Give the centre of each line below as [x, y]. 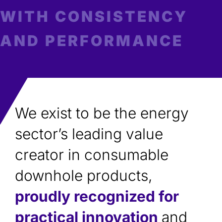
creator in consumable [92, 155]
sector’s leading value [89, 134]
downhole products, [83, 176]
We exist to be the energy [102, 113]
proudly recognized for [97, 196]
